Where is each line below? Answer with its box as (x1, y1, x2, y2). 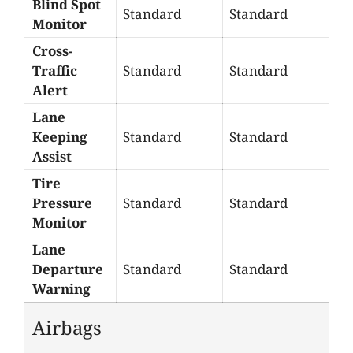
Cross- (32, 41, 72, 60)
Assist (32, 147, 72, 165)
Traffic (32, 61, 77, 80)
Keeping (32, 127, 87, 146)
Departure (32, 259, 103, 278)
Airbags (32, 314, 102, 340)
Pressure (32, 193, 92, 212)
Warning (32, 279, 91, 298)
